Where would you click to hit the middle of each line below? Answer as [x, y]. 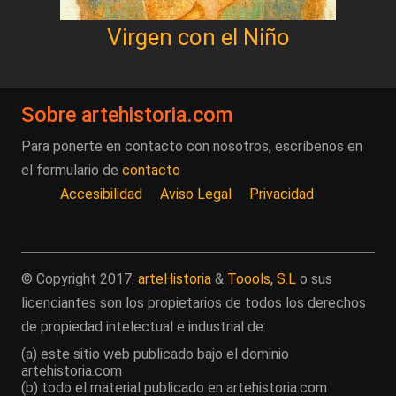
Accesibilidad [101, 194]
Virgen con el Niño [198, 37]
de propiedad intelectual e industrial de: [144, 326]
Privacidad [282, 194]
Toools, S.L [262, 278]
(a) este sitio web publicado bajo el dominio [155, 354]
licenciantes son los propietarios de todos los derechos [194, 302]
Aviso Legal [196, 194]
